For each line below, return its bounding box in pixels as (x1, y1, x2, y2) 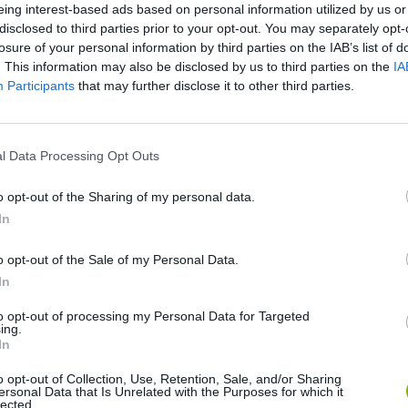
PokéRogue (320, 186, 388, 202)
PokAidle (174, 322, 226, 339)
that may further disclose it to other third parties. (75, 77, 354, 93)
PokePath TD (320, 322, 397, 339)
